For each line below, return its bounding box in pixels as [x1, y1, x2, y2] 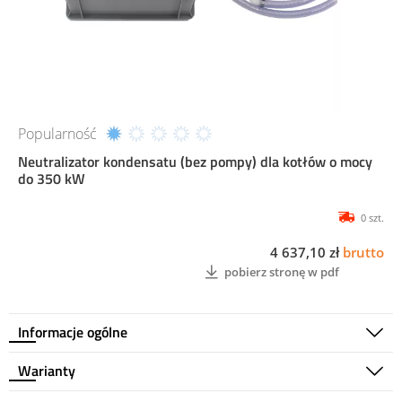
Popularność [18, 124, 97, 144]
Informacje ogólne [18, 321, 127, 344]
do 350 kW [18, 168, 85, 190]
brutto [343, 243, 384, 262]
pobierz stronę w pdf [224, 263, 339, 280]
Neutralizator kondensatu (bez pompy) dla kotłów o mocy [18, 151, 372, 173]
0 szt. [361, 211, 384, 225]
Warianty [18, 360, 75, 382]
